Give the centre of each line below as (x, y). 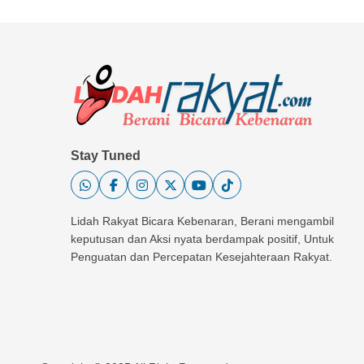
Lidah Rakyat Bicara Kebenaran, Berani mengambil (202, 221)
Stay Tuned (106, 156)
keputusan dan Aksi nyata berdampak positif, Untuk (202, 239)
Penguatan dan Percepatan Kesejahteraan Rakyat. (201, 257)
